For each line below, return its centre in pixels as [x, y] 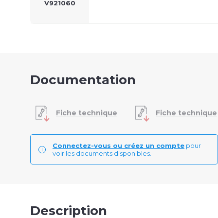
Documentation [83, 80]
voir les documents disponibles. [102, 154]
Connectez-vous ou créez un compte [118, 146]
